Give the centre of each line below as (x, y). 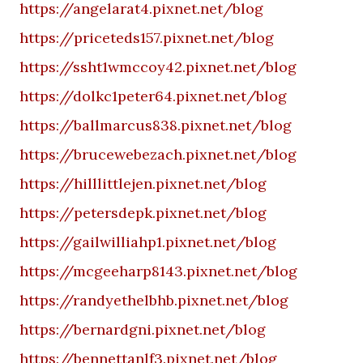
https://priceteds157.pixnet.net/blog (147, 38)
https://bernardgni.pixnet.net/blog (143, 329)
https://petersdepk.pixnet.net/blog (143, 213)
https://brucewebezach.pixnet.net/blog (158, 154)
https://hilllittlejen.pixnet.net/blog (143, 184)
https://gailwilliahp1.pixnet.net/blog (148, 242)
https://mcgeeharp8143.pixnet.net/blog (158, 271)
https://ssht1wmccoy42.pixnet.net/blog (158, 67)
